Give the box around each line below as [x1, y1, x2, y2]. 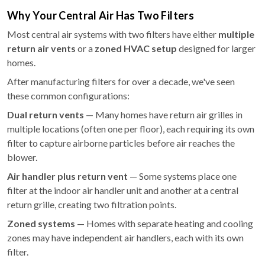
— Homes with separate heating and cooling [75, 218, 253, 229]
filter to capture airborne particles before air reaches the [7, 137, 235, 148]
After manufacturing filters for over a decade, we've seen [7, 76, 235, 87]
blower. [7, 151, 37, 163]
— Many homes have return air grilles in [84, 109, 243, 120]
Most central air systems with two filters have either [7, 28, 218, 40]
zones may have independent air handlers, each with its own [7, 232, 244, 243]
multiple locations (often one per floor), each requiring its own [7, 123, 254, 134]
